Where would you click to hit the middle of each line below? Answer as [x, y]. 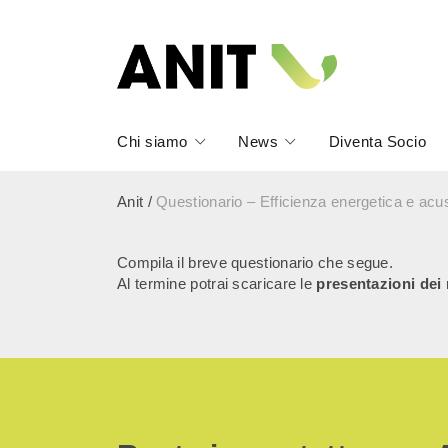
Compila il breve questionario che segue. [255, 262]
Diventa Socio [377, 141]
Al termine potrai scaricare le [217, 283]
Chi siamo [152, 141]
